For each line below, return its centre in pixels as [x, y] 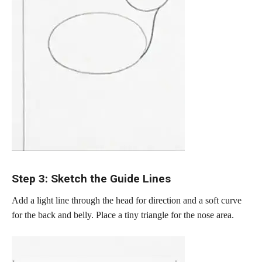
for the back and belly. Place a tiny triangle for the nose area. [123, 215]
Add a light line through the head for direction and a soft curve [127, 200]
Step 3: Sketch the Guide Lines [91, 179]
